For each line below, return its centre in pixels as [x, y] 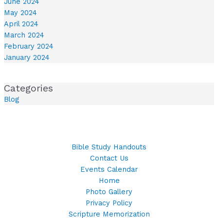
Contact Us [109, 158]
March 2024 [24, 35]
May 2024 [20, 12]
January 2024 [27, 57]
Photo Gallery [109, 192]
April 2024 [21, 24]
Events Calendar [109, 170]
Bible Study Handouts [109, 147]
